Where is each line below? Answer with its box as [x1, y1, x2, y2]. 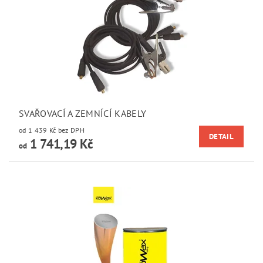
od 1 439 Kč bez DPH [58, 126, 85, 135]
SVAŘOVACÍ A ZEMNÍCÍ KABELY [19, 107, 147, 120]
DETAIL [209, 131, 234, 142]
